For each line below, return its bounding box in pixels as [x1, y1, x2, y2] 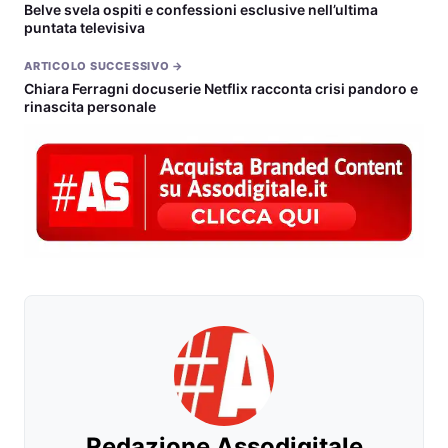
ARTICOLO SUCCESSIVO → [24, 59, 185, 74]
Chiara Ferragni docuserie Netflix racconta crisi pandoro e [24, 80, 418, 98]
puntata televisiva [24, 19, 145, 37]
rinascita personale [24, 98, 156, 116]
